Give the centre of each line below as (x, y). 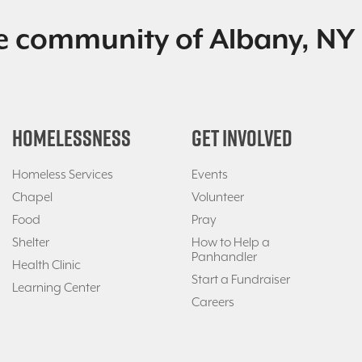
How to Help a (231, 243)
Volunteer (218, 198)
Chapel (33, 198)
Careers (213, 303)
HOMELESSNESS (72, 138)
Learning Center (57, 288)
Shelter (31, 243)
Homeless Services (63, 175)
